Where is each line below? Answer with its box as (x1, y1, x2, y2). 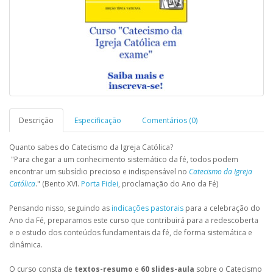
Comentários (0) (142, 115, 197, 126)
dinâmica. (9, 239, 43, 250)
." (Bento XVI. (35, 178, 81, 189)
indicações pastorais (112, 202, 183, 213)
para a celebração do (183, 202, 260, 213)
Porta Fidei (81, 178, 118, 189)
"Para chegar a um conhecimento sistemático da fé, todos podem (9, 154, 238, 165)
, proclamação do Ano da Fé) (118, 178, 218, 189)
